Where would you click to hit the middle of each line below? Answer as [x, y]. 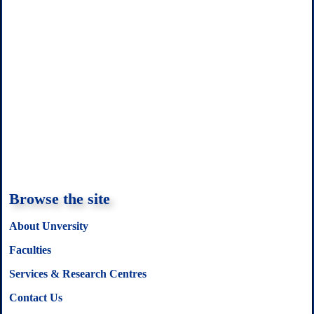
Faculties [30, 250]
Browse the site [60, 199]
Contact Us [36, 298]
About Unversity [49, 226]
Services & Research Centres [78, 274]
